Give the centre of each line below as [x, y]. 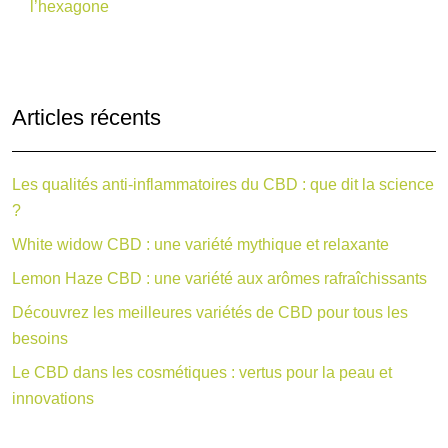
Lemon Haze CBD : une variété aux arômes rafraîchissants [219, 279]
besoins [40, 339]
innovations [53, 399]
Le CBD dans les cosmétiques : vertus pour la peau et [202, 373]
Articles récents [86, 118]
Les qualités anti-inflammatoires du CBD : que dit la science [223, 185]
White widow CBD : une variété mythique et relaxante [200, 245]
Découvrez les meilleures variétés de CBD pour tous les [210, 313]
